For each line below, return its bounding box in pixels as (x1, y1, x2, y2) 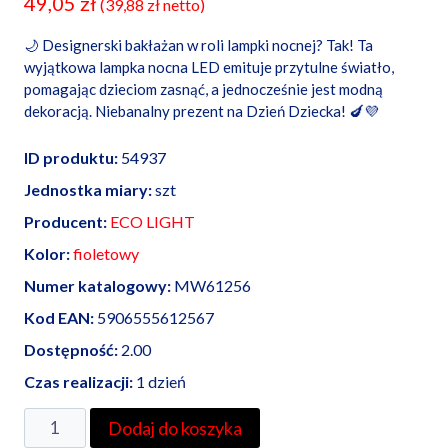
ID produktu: (24, 147, 118, 167)
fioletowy (73, 243, 139, 263)
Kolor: (24, 243, 70, 263)
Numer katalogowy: (24, 275, 171, 295)
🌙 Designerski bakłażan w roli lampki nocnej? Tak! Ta (24, 35, 373, 54)
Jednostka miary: (24, 179, 152, 199)
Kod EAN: (24, 307, 94, 327)
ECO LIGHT (110, 211, 195, 231)
